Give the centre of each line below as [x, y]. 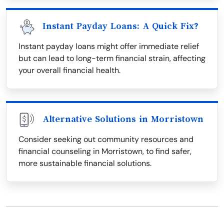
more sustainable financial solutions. [85, 163]
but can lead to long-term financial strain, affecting [112, 58]
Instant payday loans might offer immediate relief [109, 46]
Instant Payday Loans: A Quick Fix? [120, 26]
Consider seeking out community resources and [106, 139]
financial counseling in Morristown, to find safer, [105, 151]
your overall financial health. [69, 70]
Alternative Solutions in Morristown [123, 119]
